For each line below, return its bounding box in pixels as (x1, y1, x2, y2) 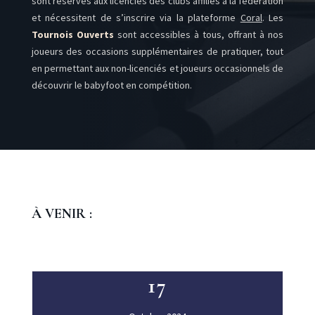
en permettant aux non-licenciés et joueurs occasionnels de (31, 62, 284, 75)
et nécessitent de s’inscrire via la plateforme (31, 11, 240, 24)
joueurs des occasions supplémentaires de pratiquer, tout (31, 45, 284, 58)
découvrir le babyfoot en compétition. (31, 79, 192, 91)
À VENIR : (31, 205, 92, 222)
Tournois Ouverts (31, 28, 114, 41)
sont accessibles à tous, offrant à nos (117, 28, 284, 41)
